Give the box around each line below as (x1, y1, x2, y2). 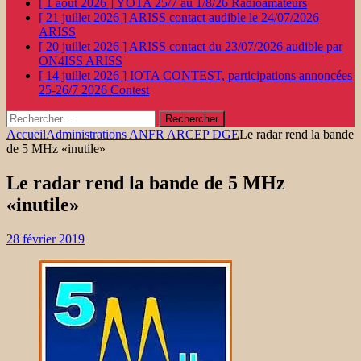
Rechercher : (6, 110, 70, 123)
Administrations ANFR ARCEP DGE (46, 127, 239, 141)
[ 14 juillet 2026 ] (39, 68, 130, 82)
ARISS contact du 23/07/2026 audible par (129, 39, 342, 53)
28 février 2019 (6, 231, 85, 246)
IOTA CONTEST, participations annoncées (130, 68, 352, 82)
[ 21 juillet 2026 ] (39, 10, 129, 24)
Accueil (6, 127, 46, 141)
